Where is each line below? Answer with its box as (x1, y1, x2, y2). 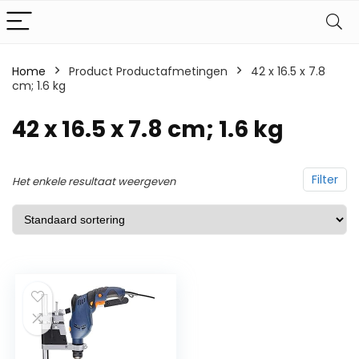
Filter (312, 171, 338, 188)
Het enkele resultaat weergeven (12, 174, 175, 189)
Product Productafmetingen (69, 63, 228, 79)
